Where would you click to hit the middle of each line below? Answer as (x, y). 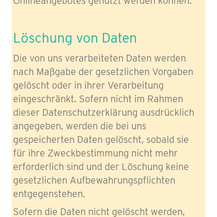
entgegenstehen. (49, 194)
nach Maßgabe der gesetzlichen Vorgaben (103, 71)
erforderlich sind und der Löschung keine (101, 166)
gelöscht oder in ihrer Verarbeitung (88, 85)
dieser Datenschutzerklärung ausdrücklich (104, 112)
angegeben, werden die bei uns (80, 126)
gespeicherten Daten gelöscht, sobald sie (101, 139)
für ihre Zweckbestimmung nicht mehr (95, 153)
